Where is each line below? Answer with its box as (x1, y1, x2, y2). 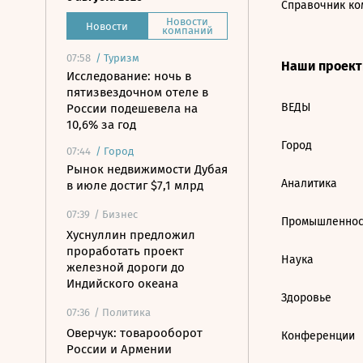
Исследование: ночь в (66, 69, 191, 83)
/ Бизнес (94, 208, 138, 220)
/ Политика (94, 306, 151, 318)
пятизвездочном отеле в (66, 85, 208, 100)
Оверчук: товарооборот (66, 326, 203, 340)
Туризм (104, 52, 139, 64)
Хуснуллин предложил (66, 228, 195, 242)
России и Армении (66, 342, 172, 357)
